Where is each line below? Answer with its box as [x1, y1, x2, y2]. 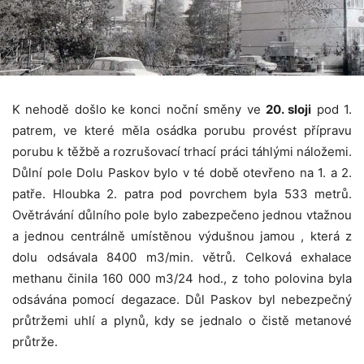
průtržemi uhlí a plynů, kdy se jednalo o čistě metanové [12, 312, 352, 328]
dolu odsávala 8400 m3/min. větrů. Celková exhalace [12, 249, 352, 265]
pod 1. [311, 101, 353, 117]
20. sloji [265, 101, 312, 117]
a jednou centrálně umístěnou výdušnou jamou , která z [12, 227, 352, 244]
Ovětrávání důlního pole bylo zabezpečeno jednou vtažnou [12, 206, 352, 223]
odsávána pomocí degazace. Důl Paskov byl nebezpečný [12, 291, 352, 307]
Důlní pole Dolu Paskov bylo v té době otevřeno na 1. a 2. [12, 164, 352, 180]
